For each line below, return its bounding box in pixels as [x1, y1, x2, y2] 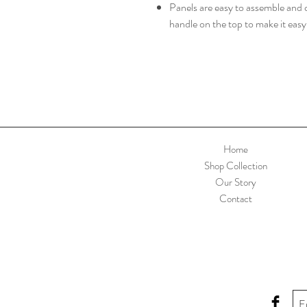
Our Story [215, 175, 256, 190]
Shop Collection [204, 158, 267, 173]
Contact [219, 191, 252, 206]
